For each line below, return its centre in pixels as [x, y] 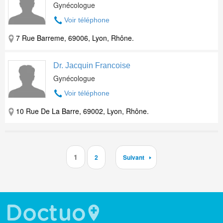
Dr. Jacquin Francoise [92, 65]
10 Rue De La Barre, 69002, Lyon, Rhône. [82, 111]
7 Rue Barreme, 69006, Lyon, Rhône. [75, 38]
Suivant [134, 157]
